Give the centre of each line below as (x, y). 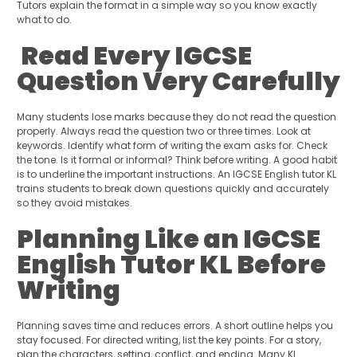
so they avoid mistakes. (74, 203)
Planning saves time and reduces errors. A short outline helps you (175, 326)
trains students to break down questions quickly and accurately (173, 189)
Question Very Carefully (178, 81)
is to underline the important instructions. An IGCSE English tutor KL (176, 175)
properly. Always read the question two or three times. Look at (163, 131)
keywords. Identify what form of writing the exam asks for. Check (172, 146)
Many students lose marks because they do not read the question (176, 117)
